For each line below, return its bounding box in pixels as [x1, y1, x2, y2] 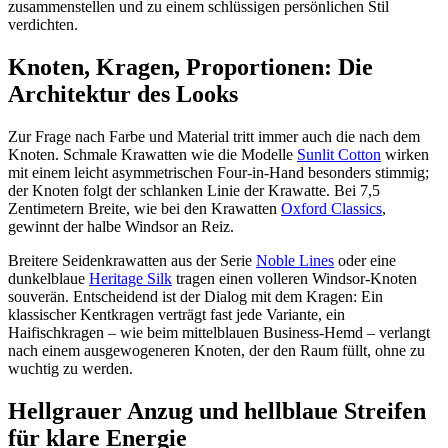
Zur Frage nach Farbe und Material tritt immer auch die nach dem [8, 128, 420, 146]
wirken [381, 146, 429, 164]
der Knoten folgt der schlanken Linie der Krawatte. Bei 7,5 [8, 182, 380, 200]
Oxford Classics [281, 200, 382, 218]
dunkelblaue [8, 270, 89, 288]
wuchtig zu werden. [8, 360, 133, 378]
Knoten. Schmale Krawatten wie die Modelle [8, 146, 297, 164]
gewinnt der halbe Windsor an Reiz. [8, 218, 234, 236]
